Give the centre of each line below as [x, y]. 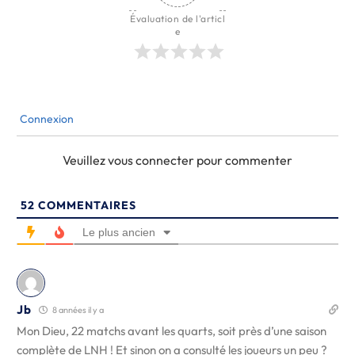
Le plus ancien [119, 232]
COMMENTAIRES [86, 205]
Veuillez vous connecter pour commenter [177, 160]
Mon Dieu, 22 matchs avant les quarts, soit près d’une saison [172, 331]
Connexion [46, 119]
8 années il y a [78, 310]
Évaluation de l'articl [177, 19]
